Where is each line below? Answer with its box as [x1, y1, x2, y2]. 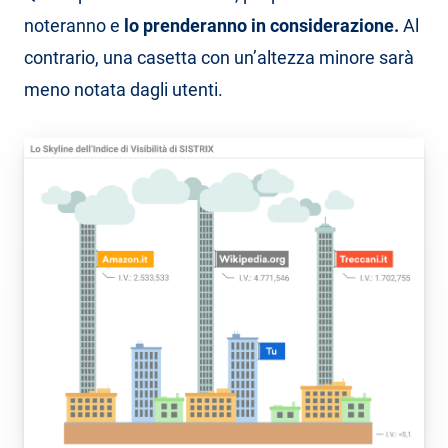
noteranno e [24, 15, 120, 37]
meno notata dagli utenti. [24, 79, 223, 101]
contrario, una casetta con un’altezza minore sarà [24, 47, 414, 69]
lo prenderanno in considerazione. [120, 15, 403, 37]
